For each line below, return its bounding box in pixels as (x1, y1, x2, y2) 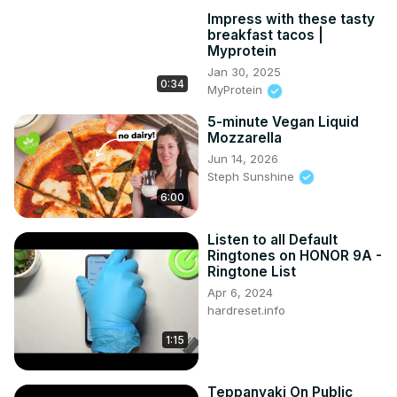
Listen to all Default (207, 230, 338, 248)
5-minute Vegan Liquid (207, 113, 359, 130)
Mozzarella (207, 128, 282, 146)
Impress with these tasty (207, 11, 375, 28)
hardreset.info (207, 302, 285, 317)
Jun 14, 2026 (207, 151, 278, 166)
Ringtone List (207, 262, 296, 280)
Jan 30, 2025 (207, 65, 281, 80)
